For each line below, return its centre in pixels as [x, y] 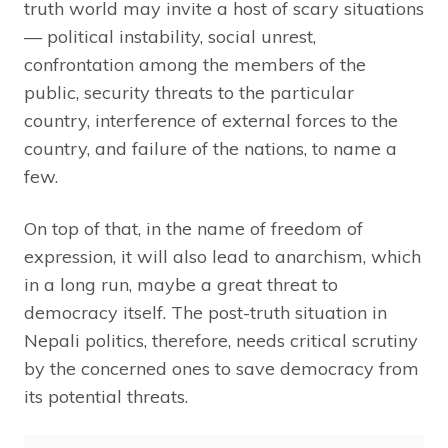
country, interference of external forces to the [211, 121]
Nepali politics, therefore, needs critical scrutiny [221, 341]
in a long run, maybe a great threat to [181, 285]
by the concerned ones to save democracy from [221, 369]
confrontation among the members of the [195, 65]
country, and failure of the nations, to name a [210, 149]
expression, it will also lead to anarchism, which [222, 257]
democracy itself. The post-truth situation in [205, 313]
